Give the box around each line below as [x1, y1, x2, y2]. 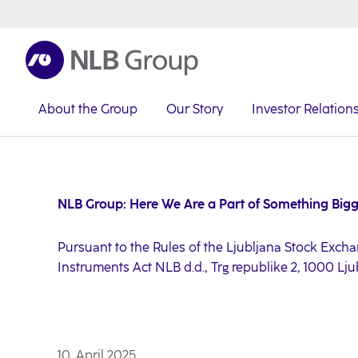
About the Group [38, 101, 137, 117]
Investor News [200, 124, 287, 139]
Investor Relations [64, 124, 174, 139]
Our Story [166, 101, 223, 117]
